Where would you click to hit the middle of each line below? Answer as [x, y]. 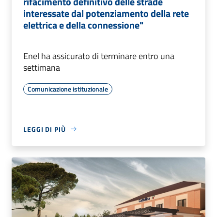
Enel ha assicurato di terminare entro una [99, 56]
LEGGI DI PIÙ [45, 129]
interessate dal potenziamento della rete [106, 13]
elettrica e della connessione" [83, 25]
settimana [42, 67]
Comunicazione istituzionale [68, 89]
